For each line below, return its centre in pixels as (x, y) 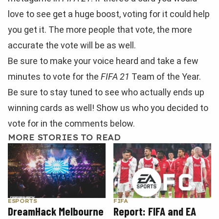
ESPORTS (22, 201)
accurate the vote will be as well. (72, 45)
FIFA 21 (115, 77)
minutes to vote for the (54, 77)
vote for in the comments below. (71, 123)
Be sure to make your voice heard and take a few (103, 61)
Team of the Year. (165, 77)
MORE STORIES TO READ (64, 137)
